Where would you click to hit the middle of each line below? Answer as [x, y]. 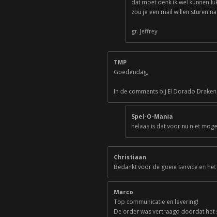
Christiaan [130, 157]
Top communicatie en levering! [156, 202]
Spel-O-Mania [152, 116]
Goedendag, [131, 72]
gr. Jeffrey [144, 31]
